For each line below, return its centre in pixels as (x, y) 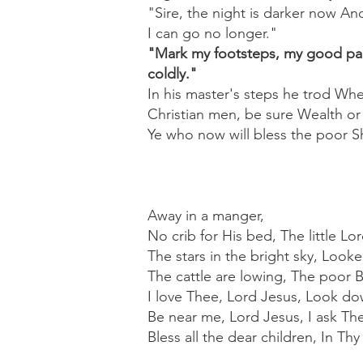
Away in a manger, (206, 216)
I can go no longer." (212, 33)
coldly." (172, 74)
